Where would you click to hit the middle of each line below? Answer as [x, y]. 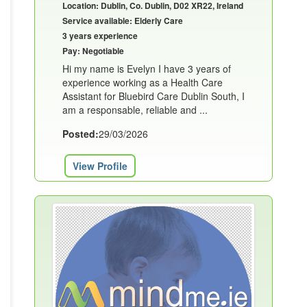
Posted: [81, 134]
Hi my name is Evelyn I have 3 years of [147, 69]
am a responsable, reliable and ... [135, 110]
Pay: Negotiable [93, 51]
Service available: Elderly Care [123, 21]
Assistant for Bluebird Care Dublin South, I [153, 96]
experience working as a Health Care [143, 82]
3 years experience [100, 36]
